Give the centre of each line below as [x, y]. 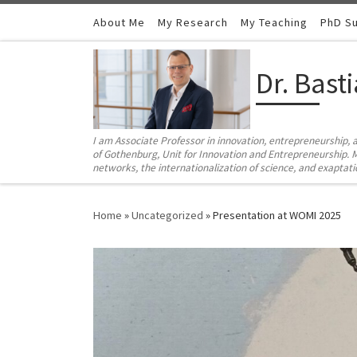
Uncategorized [167, 216]
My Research [193, 22]
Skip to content [60, 23]
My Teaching [274, 22]
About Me [119, 22]
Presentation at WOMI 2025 [277, 216]
